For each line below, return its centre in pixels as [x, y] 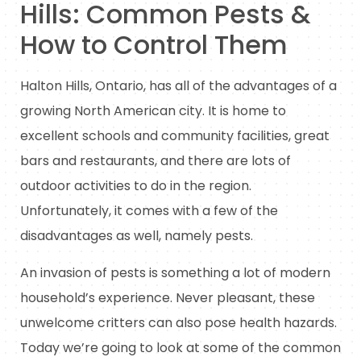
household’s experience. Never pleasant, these [168, 297]
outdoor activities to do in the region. [136, 186]
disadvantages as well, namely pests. [137, 236]
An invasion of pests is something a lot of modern [175, 272]
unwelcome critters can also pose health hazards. [178, 322]
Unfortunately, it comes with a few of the [149, 211]
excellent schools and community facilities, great [175, 136]
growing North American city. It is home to [153, 111]
